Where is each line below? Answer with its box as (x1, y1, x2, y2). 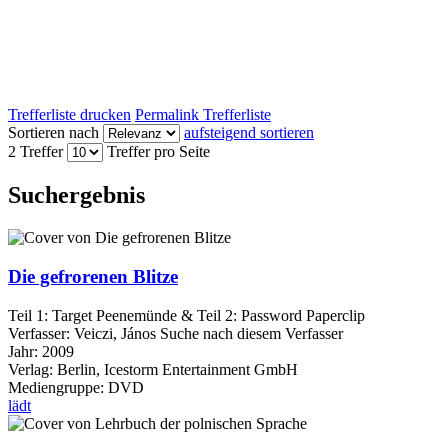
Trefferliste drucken (8, 106, 131, 124)
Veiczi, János (74, 324, 156, 342)
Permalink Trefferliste (135, 106, 271, 124)
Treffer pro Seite (107, 143, 210, 161)
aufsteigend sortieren (184, 124, 314, 142)
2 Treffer (8, 143, 63, 161)
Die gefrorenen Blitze (8, 265, 178, 287)
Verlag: (8, 360, 53, 378)
